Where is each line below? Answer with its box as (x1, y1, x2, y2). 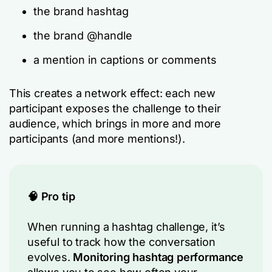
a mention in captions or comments (33, 53, 217, 66)
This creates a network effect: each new (9, 86, 216, 100)
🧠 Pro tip (27, 189, 75, 203)
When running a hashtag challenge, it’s (27, 220, 226, 233)
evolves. (27, 250, 73, 263)
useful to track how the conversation (27, 235, 216, 248)
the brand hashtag (33, 4, 129, 18)
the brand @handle (33, 29, 132, 42)
